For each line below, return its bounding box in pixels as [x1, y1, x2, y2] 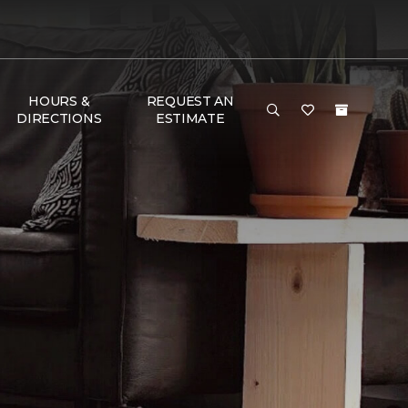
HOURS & [28, 93, 90, 109]
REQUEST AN [146, 93, 234, 109]
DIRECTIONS [16, 110, 102, 127]
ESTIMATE [155, 110, 225, 127]
